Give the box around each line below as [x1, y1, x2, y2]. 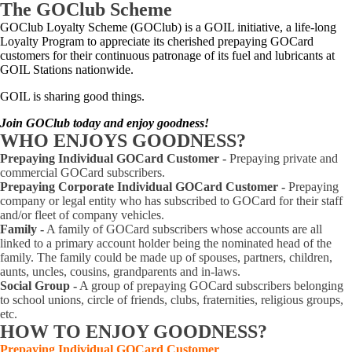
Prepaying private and [226, 152, 338, 165]
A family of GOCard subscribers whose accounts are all [44, 222, 322, 236]
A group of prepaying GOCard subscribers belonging [77, 279, 343, 292]
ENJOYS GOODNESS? [49, 130, 246, 151]
